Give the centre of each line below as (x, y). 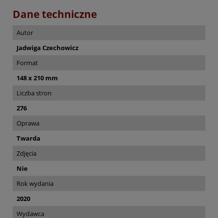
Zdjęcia (27, 154)
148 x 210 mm (37, 78)
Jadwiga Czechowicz (47, 48)
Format (27, 63)
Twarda (28, 138)
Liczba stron (34, 93)
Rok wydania (35, 184)
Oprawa (28, 123)
